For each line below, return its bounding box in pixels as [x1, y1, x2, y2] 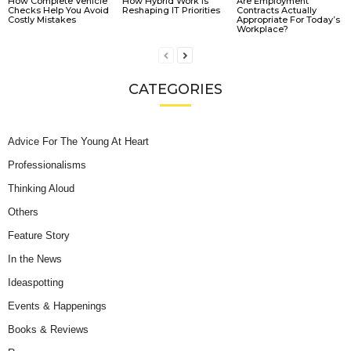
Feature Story [8, 230, 70, 242]
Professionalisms [8, 159, 86, 172]
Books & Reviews [8, 324, 89, 336]
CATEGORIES [128, 81, 223, 99]
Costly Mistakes [8, 14, 76, 26]
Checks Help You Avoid [8, 5, 109, 16]
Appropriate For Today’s [236, 14, 340, 26]
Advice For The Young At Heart [8, 136, 149, 148]
